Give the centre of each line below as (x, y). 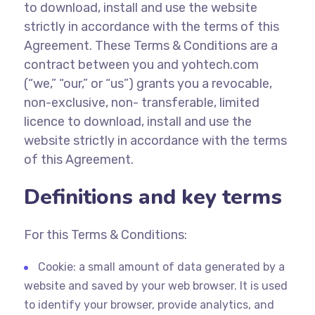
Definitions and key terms (153, 197)
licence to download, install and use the (137, 122)
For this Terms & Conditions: (105, 235)
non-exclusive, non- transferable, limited (141, 103)
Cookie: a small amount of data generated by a (160, 267)
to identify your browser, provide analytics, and (149, 305)
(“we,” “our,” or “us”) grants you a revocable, (148, 84)
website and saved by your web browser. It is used (155, 286)
